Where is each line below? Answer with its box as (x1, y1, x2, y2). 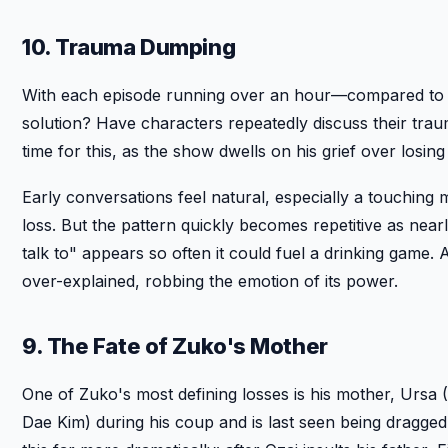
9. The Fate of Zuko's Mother (22, 332, 328, 359)
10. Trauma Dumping (22, 33, 236, 60)
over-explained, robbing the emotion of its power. (22, 270, 398, 291)
